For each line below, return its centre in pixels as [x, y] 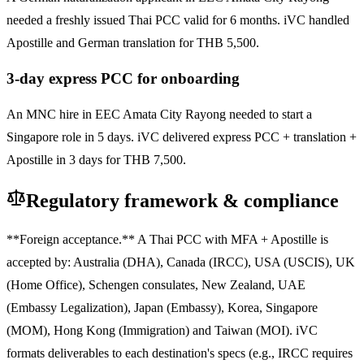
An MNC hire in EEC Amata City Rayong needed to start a [159, 114]
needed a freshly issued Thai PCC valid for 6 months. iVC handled [178, 20]
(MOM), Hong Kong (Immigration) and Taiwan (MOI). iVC [162, 330]
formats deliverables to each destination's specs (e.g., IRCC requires [180, 353]
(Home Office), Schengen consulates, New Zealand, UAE [156, 284]
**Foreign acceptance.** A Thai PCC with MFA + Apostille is [167, 239]
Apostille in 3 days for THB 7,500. [96, 159]
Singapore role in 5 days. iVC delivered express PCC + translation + [182, 136]
